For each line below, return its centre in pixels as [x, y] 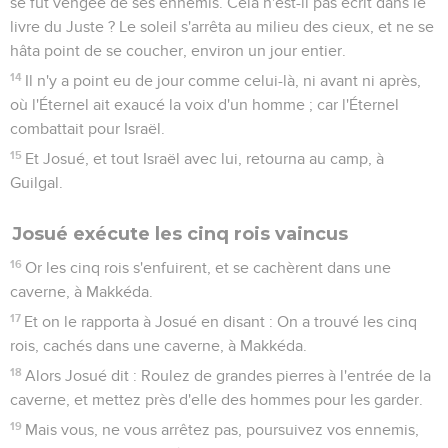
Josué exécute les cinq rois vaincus [180, 233]
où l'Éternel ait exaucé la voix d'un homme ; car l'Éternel [204, 104]
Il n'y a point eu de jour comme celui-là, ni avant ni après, [223, 80]
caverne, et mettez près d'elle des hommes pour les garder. [216, 399]
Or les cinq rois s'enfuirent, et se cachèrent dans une [208, 267]
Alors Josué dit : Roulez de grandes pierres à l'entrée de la [228, 375]
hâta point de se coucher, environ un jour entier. [178, 50]
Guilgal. [36, 182]
